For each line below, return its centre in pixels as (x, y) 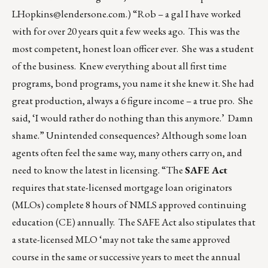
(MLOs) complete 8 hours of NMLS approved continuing (129, 205)
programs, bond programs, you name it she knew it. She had (133, 83)
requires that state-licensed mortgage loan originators (122, 188)
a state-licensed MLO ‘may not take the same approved (121, 240)
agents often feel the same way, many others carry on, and (127, 153)
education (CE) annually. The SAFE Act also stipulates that (134, 222)
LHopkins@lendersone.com (69, 14)
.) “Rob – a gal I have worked (183, 14)
